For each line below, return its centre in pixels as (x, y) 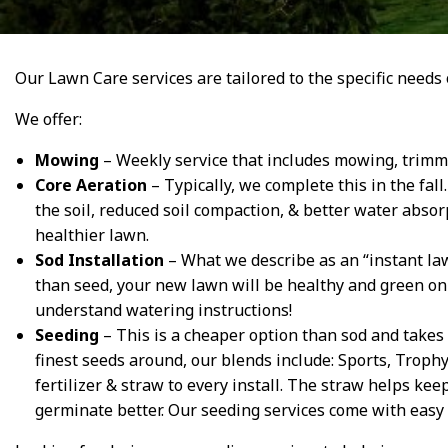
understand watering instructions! (163, 310)
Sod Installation (99, 260)
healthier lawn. (92, 235)
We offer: (48, 119)
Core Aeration (91, 185)
